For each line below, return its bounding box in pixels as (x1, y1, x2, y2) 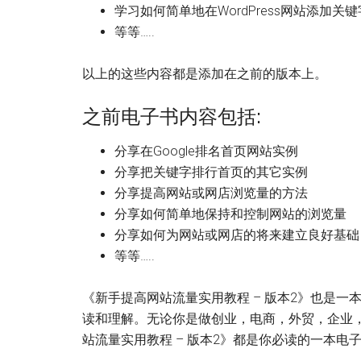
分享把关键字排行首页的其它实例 (114, 164, 308, 180)
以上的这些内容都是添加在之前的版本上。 (82, 66, 327, 81)
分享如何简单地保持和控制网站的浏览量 (114, 206, 346, 222)
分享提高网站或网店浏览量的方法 (114, 185, 308, 201)
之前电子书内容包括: (82, 105, 261, 128)
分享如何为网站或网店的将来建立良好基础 (114, 227, 359, 243)
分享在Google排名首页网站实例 (114, 143, 298, 159)
